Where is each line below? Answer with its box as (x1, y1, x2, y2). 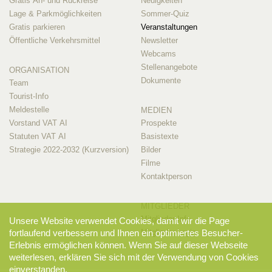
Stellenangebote (140, 62, 197, 72)
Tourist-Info (9, 91, 49, 101)
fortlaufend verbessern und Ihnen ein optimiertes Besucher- (9, 228, 243, 238)
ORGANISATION (9, 65, 69, 75)
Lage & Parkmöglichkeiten (9, 8, 101, 18)
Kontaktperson (140, 171, 192, 181)
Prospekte (140, 118, 177, 127)
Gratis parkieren (9, 22, 65, 32)
